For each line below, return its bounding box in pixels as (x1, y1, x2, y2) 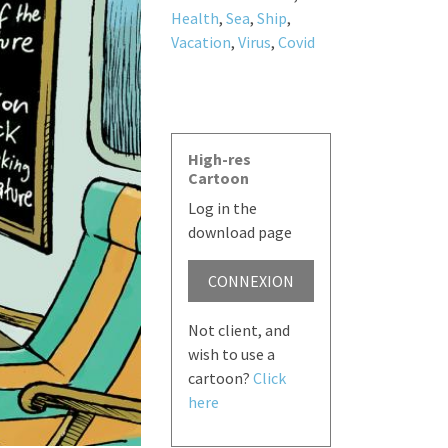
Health (170, 8, 219, 29)
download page (187, 221, 292, 242)
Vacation (170, 32, 231, 53)
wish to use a (187, 343, 275, 364)
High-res (187, 148, 251, 169)
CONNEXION (207, 270, 294, 291)
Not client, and (187, 319, 290, 340)
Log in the (187, 197, 257, 218)
